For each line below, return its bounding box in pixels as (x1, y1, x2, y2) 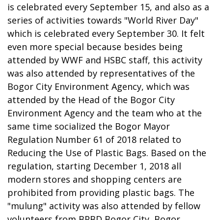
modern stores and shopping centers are (7, 173, 182, 186)
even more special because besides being (7, 41, 183, 53)
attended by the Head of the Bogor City (7, 94, 175, 106)
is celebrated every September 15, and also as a (7, 1, 209, 13)
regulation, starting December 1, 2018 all (7, 160, 181, 172)
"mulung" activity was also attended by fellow (7, 200, 200, 212)
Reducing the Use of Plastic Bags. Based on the (7, 147, 206, 159)
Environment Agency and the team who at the (7, 107, 202, 119)
